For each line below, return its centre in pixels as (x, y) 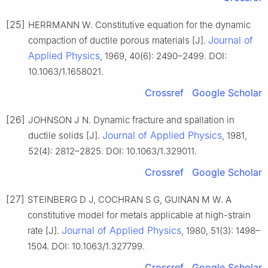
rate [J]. (45, 231)
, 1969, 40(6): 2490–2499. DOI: (163, 56)
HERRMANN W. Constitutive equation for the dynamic (139, 25)
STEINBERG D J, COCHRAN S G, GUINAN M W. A (130, 200)
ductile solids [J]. (65, 136)
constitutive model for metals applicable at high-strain (139, 215)
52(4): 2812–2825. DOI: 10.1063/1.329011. (112, 151)
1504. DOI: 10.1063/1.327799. (86, 246)
